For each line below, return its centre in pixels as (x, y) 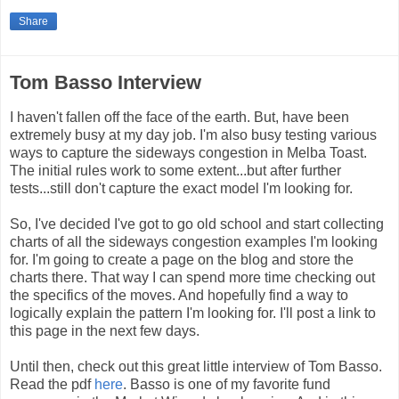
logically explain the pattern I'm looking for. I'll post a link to (193, 313)
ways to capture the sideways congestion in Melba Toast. (188, 152)
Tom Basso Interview (106, 83)
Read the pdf (52, 384)
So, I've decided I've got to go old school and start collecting (197, 224)
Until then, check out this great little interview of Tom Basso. (196, 366)
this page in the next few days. (105, 330)
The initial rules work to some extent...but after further (175, 170)
